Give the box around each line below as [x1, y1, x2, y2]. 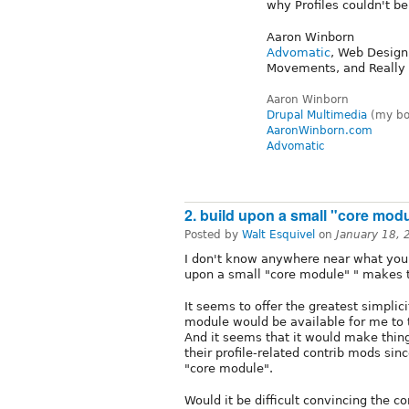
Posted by [184, 227, 242, 241]
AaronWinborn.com [267, 124, 372, 138]
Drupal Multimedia [267, 109, 367, 122]
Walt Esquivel [242, 227, 315, 241]
